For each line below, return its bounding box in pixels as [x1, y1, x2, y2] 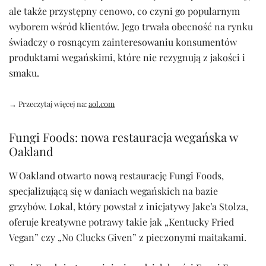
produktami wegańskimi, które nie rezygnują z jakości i [9, 51, 245, 64]
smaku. [9, 66, 39, 80]
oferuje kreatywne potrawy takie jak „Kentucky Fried [9, 216, 234, 229]
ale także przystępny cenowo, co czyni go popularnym [9, 5, 240, 18]
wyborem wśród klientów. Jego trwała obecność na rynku [9, 20, 253, 33]
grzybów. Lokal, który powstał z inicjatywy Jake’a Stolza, [9, 200, 248, 213]
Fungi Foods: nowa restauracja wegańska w [9, 129, 237, 145]
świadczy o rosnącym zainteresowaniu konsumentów [9, 36, 237, 49]
